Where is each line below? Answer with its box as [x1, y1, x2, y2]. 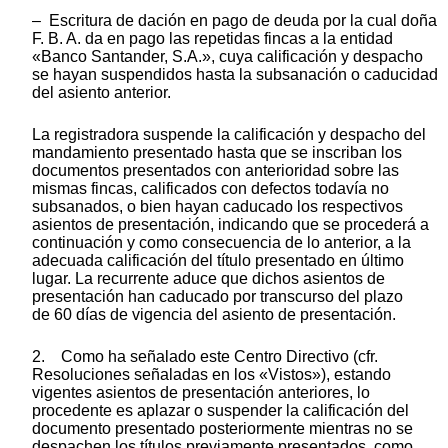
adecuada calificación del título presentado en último [32, 251, 404, 269]
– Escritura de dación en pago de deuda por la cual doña [32, 11, 437, 29]
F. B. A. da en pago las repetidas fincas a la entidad [32, 29, 393, 47]
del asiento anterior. [32, 83, 171, 101]
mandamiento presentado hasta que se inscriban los [32, 143, 402, 161]
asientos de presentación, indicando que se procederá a [32, 215, 429, 233]
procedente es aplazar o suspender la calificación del [32, 401, 409, 419]
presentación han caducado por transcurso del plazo [32, 287, 403, 305]
